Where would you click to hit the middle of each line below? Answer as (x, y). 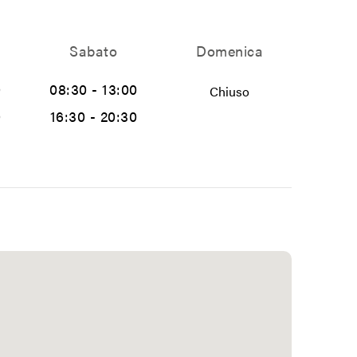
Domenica (230, 51)
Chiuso (230, 91)
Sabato (94, 51)
